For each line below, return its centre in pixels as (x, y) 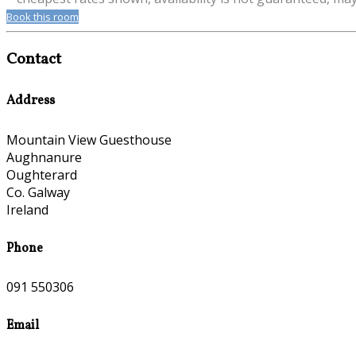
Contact (34, 60)
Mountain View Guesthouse (89, 139)
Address (31, 101)
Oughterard (42, 174)
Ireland (27, 209)
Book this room (43, 17)
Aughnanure (44, 157)
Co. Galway (38, 192)
